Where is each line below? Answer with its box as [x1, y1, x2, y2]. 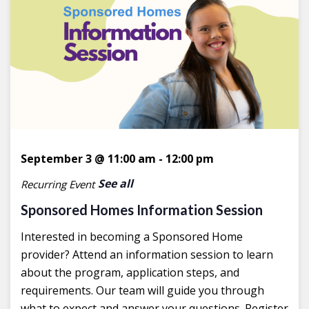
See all [98, 176, 133, 192]
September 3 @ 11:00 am [21, 151, 156, 167]
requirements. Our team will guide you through [21, 283, 264, 299]
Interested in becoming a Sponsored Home [21, 229, 243, 245]
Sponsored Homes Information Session [21, 201, 263, 219]
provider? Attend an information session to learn [21, 247, 273, 263]
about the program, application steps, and [21, 265, 239, 281]
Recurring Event [21, 177, 94, 191]
